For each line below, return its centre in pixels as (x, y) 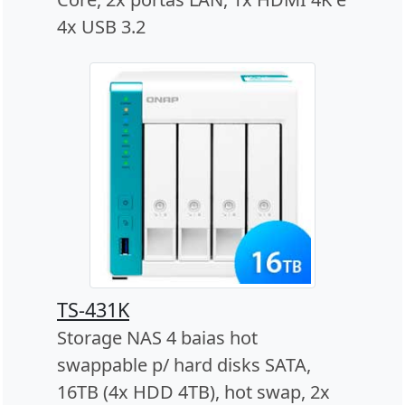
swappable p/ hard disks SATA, (184, 365)
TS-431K (93, 310)
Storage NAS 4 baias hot (157, 338)
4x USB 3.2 (101, 27)
